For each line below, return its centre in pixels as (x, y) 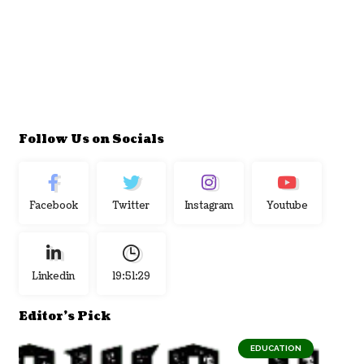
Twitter (131, 206)
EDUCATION (275, 348)
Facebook (53, 206)
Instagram (209, 206)
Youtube (287, 206)
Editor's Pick (64, 316)
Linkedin (54, 276)
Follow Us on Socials (91, 139)
